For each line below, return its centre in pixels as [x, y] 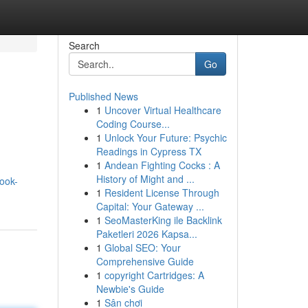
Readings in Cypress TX [148, 151]
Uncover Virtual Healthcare [163, 110]
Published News [103, 96]
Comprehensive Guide [145, 261]
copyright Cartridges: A [154, 275]
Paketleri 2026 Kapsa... [146, 234]
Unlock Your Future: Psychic [165, 137]
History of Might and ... [145, 179]
